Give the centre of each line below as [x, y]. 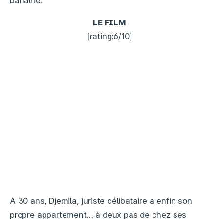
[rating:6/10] [109, 36]
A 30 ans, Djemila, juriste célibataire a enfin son [101, 201]
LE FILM [109, 22]
